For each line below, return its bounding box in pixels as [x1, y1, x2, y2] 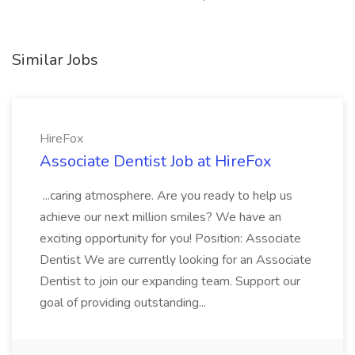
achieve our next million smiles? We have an [40, 208, 281, 226]
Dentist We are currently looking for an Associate [40, 251, 311, 269]
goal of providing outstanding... [40, 294, 209, 311]
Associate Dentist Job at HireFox [40, 151, 272, 172]
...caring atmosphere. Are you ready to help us [40, 187, 292, 204]
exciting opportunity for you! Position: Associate [40, 230, 301, 247]
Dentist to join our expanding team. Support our [40, 273, 300, 290]
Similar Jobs [12, 49, 98, 71]
